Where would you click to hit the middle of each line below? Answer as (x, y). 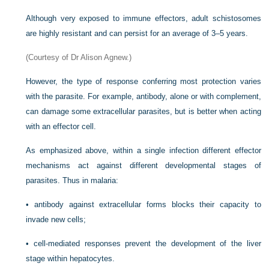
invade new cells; (56, 220)
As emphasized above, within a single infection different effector (144, 151)
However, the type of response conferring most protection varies (144, 82)
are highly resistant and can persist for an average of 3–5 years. (137, 34)
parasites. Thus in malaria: (72, 181)
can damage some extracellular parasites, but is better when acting (144, 112)
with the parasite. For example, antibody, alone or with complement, (144, 97)
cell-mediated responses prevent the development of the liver (147, 244)
